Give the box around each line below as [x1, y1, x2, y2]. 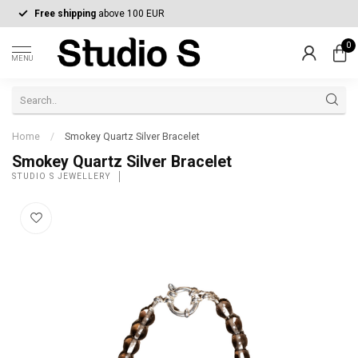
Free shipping [34, 7, 98, 19]
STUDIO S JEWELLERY [12, 171, 111, 181]
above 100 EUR [98, 7, 165, 19]
